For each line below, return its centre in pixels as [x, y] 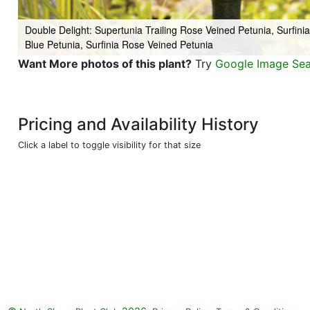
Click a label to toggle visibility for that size [109, 145]
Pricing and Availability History [138, 124]
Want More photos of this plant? [105, 64]
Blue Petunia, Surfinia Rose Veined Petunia [119, 44]
